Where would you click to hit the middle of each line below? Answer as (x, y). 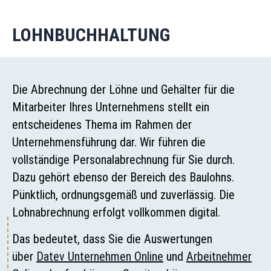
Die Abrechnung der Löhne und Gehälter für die (123, 90)
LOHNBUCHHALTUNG (91, 35)
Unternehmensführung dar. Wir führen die (109, 142)
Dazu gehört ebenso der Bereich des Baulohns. (123, 178)
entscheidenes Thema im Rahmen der (102, 125)
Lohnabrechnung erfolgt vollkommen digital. (116, 213)
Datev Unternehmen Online (100, 256)
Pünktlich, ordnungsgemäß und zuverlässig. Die (123, 195)
